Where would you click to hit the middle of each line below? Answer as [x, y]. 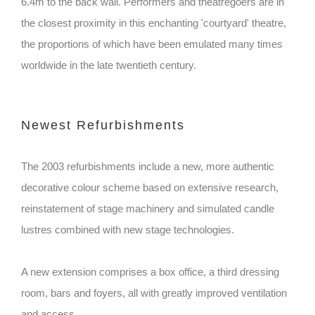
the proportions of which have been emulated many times [152, 44]
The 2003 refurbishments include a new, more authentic [148, 167]
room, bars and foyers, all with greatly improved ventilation [154, 293]
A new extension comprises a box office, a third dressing [150, 272]
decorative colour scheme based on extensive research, [150, 188]
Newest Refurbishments [103, 126]
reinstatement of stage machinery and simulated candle [148, 209]
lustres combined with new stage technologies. [128, 230]
